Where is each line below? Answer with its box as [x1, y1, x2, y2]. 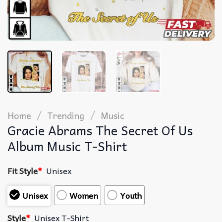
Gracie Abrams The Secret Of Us [7, 119, 193, 140]
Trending [47, 108, 85, 122]
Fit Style [7, 164, 38, 177]
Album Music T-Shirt [7, 135, 127, 156]
